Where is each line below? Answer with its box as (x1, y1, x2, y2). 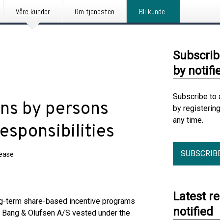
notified (173, 205, 213, 219)
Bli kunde (139, 6, 165, 17)
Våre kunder (16, 6, 50, 17)
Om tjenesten (75, 6, 114, 17)
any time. (173, 115, 203, 125)
